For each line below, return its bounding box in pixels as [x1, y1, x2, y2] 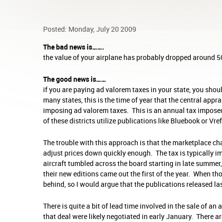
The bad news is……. [43, 42, 104, 52]
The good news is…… [43, 74, 106, 84]
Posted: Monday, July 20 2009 [43, 24, 136, 34]
